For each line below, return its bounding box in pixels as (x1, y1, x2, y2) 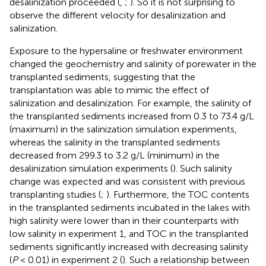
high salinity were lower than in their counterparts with (9, 215, 239, 227)
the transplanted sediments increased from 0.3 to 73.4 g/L (9, 110, 254, 122)
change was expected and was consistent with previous (9, 176, 245, 188)
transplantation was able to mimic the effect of (9, 84, 209, 96)
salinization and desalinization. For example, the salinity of (9, 97, 251, 109)
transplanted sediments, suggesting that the (9, 71, 195, 83)
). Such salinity (173, 163, 232, 175)
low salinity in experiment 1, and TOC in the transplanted (9, 228, 248, 240)
